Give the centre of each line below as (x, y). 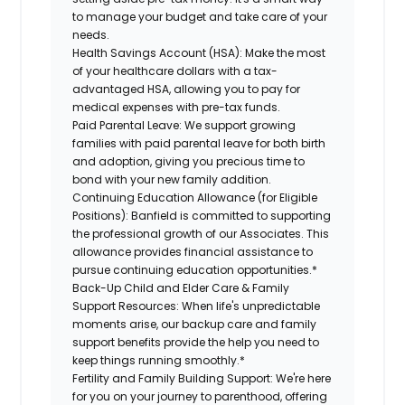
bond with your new (128, 179)
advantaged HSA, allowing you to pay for (187, 89)
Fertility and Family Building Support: (173, 378)
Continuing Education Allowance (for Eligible (195, 197)
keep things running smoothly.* (159, 360)
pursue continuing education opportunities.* (195, 269)
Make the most (284, 52)
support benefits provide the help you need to (196, 342)
